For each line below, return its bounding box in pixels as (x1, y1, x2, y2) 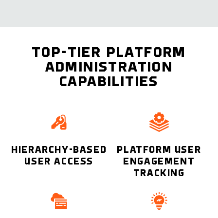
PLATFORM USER (117, 145, 201, 155)
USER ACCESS (24, 157, 93, 167)
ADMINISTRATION (45, 60, 173, 75)
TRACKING (133, 168, 185, 179)
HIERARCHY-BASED (11, 145, 107, 155)
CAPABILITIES (59, 74, 159, 90)
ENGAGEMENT (123, 157, 195, 167)
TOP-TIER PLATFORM (32, 45, 186, 61)
